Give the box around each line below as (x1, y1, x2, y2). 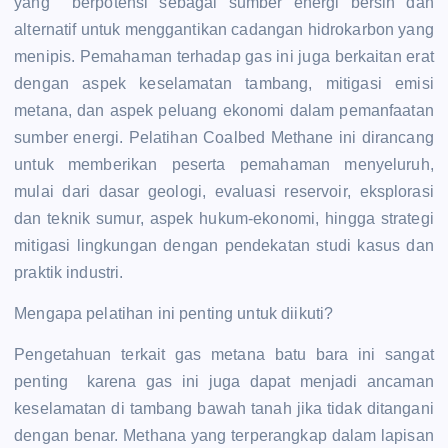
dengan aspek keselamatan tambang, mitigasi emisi (14, 74, 434, 92)
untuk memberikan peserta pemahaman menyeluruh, (14, 155, 434, 173)
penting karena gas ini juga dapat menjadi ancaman (14, 372, 434, 390)
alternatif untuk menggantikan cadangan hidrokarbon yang (14, 20, 434, 38)
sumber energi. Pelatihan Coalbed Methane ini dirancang (14, 128, 434, 146)
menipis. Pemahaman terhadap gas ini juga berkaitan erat (14, 47, 434, 65)
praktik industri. (14, 263, 124, 281)
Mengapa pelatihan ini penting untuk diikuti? (14, 304, 334, 322)
